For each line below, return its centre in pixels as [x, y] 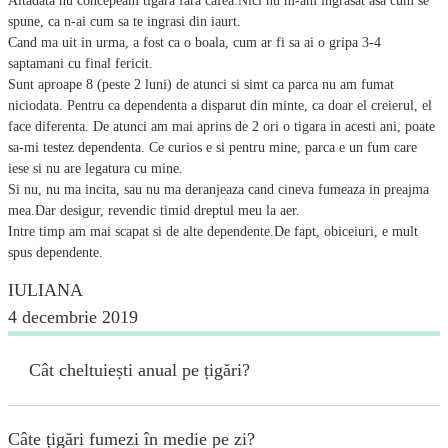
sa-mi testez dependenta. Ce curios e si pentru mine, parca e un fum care [212, 147]
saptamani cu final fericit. [80, 63]
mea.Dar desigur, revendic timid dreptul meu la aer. [154, 210]
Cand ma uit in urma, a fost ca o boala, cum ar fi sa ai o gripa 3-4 [194, 42]
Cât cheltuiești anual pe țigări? [139, 369]
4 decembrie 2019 [73, 316]
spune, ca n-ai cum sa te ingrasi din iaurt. [124, 21]
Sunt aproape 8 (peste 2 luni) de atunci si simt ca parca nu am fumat [201, 84]
